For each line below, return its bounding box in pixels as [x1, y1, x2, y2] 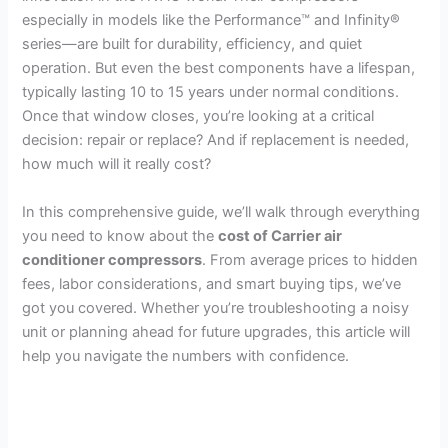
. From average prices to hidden [202, 250, 419, 269]
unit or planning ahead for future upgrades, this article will [22, 322, 411, 341]
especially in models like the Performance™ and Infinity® [22, 11, 401, 30]
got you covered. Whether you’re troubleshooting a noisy [22, 298, 410, 317]
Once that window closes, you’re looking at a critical [22, 107, 375, 126]
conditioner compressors [22, 250, 203, 269]
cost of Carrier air [218, 226, 343, 245]
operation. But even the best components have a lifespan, [22, 59, 416, 78]
